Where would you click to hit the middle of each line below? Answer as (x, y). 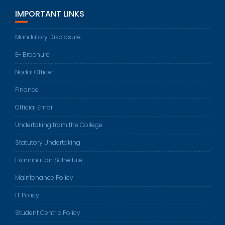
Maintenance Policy (44, 178)
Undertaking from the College (59, 125)
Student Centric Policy (48, 213)
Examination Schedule (49, 160)
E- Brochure (32, 55)
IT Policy (27, 195)
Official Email (34, 107)
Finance (27, 90)
